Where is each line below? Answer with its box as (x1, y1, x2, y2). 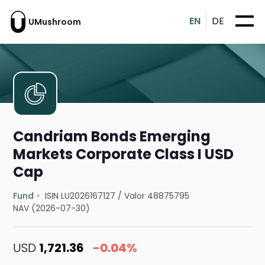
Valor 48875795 (124, 190, 190, 202)
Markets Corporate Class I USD (13, 144, 234, 164)
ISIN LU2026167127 (45, 190, 116, 202)
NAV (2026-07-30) (13, 202, 91, 215)
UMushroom (28, 15, 81, 28)
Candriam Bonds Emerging (13, 127, 211, 147)
